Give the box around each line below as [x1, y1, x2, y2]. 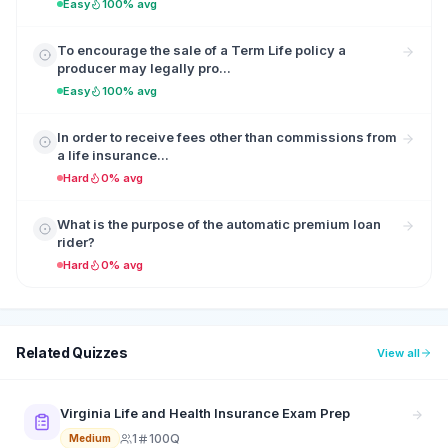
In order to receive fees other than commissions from [57, 129, 397, 145]
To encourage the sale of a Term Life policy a [57, 42, 346, 58]
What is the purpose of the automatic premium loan [57, 216, 381, 232]
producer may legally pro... [57, 60, 231, 76]
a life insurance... [57, 147, 169, 163]
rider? [57, 234, 95, 250]
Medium [69, 432, 111, 444]
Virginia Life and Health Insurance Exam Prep [60, 405, 350, 421]
